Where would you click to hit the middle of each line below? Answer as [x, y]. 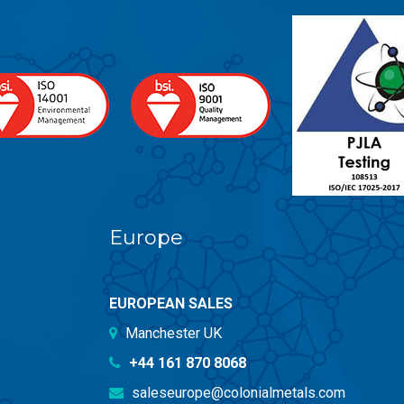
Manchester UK [174, 333]
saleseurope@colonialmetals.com [237, 392]
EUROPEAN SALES [171, 303]
